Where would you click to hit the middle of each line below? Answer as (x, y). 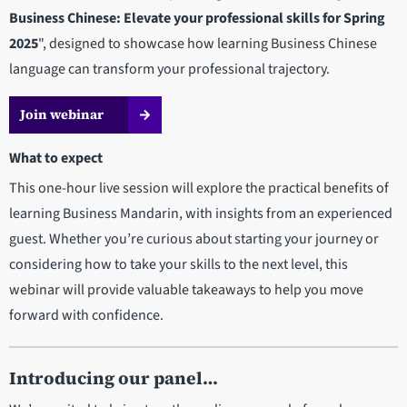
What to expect (56, 159)
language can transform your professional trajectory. (169, 69)
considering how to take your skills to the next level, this (179, 265)
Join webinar (62, 115)
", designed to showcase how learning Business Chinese (208, 44)
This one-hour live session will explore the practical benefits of (199, 189)
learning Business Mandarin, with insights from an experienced (201, 214)
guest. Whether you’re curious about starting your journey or (194, 239)
